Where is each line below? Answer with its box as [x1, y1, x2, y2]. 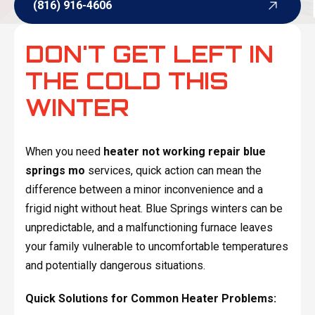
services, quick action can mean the [84, 163, 262, 177]
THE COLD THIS [25, 66, 229, 95]
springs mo [25, 163, 85, 177]
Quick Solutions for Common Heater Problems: [25, 291, 276, 305]
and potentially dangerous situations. [25, 258, 205, 272]
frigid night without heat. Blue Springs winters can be [25, 201, 283, 215]
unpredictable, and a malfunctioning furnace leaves [25, 220, 273, 234]
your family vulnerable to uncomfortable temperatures [25, 239, 288, 253]
